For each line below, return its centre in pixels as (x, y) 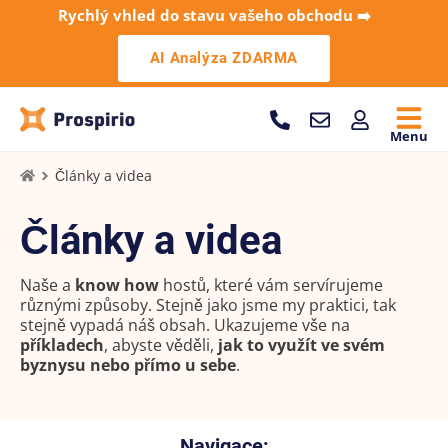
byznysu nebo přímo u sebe (128, 365)
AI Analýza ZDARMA (224, 58)
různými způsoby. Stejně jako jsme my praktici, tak (208, 305)
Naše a (47, 285)
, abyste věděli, (159, 345)
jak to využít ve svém (299, 345)
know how (117, 285)
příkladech (62, 345)
